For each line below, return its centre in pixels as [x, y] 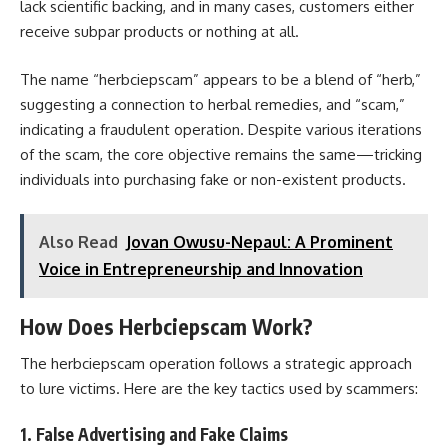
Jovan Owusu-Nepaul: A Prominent [259, 242]
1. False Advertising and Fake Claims [154, 434]
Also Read [78, 242]
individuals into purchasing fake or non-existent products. [213, 179]
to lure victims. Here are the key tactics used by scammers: [219, 388]
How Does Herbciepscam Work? [166, 326]
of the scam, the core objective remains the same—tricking [221, 154]
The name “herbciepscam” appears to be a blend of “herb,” [220, 79]
